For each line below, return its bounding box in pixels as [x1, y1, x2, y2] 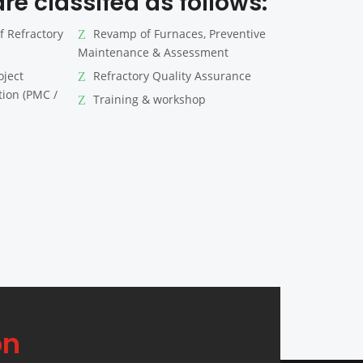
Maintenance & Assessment [77, 45, 228, 61]
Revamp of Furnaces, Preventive [89, 26, 266, 42]
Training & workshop [89, 92, 206, 108]
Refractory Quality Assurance [89, 68, 251, 84]
